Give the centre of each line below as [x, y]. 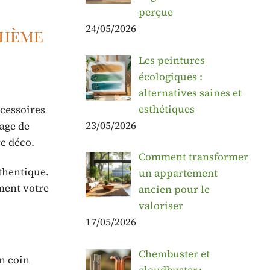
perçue [155, 12]
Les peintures [171, 60]
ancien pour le [174, 190]
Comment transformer [193, 157]
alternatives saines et [190, 93]
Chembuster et [174, 253]
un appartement [178, 173]
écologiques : [170, 76]
